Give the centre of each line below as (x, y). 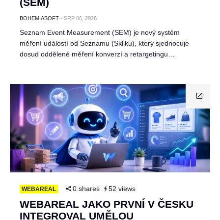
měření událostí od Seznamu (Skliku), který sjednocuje (104, 43)
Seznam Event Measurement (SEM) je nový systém (100, 32)
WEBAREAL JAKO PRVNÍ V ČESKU (107, 204)
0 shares (86, 189)
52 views (122, 189)
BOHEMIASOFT (39, 18)
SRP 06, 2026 (80, 18)
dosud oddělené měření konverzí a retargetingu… (97, 54)
